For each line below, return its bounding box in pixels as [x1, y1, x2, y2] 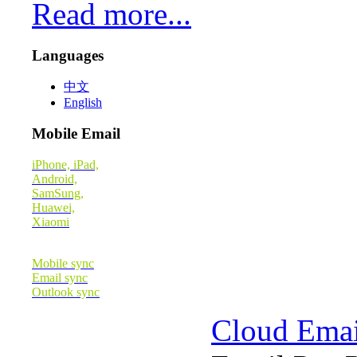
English [64, 96, 102, 110]
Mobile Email [32, 125, 120, 143]
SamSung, [32, 186, 84, 200]
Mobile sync [32, 256, 94, 270]
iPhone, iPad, [32, 157, 99, 171]
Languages [32, 46, 104, 64]
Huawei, [32, 200, 75, 214]
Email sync [32, 270, 88, 284]
